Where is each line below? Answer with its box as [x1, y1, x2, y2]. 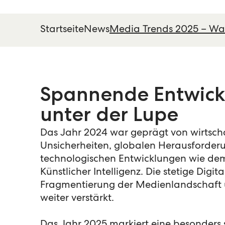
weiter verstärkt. [40, 194, 114, 204]
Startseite [40, 25, 84, 35]
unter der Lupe [40, 107, 178, 127]
